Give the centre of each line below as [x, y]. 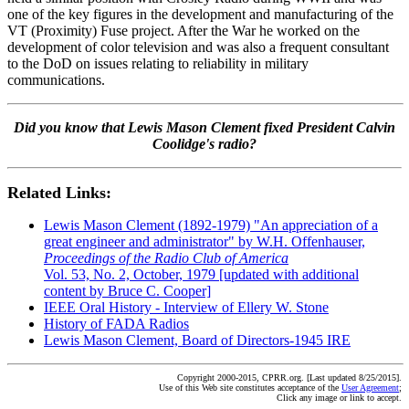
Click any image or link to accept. [339, 398]
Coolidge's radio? [204, 144]
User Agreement [370, 388]
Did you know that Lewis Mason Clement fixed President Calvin [204, 127]
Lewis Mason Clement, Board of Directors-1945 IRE [197, 340]
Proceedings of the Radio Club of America [166, 258]
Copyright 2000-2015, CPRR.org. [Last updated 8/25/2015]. [289, 378]
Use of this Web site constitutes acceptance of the [250, 388]
